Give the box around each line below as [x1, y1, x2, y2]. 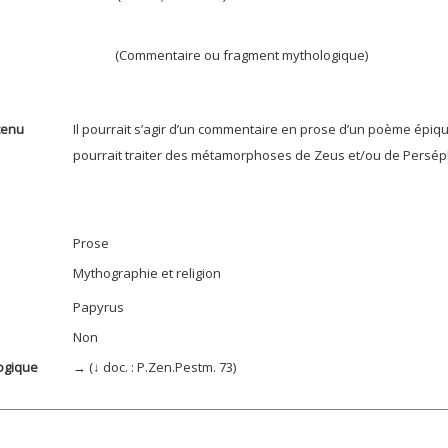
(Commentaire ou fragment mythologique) [115, 46, 368, 64]
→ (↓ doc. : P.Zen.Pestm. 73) [73, 358, 245, 376]
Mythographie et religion [73, 264, 221, 282]
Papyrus [73, 298, 124, 316]
